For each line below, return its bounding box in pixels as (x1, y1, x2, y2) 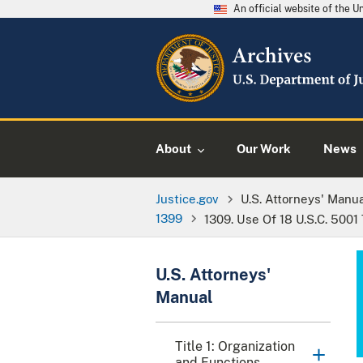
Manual (156, 288, 213, 308)
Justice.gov (156, 190, 219, 206)
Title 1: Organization (175, 339, 295, 355)
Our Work (237, 142, 291, 156)
